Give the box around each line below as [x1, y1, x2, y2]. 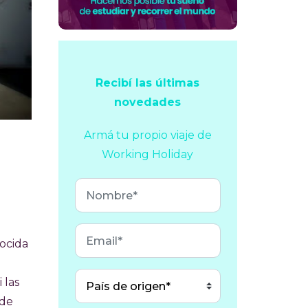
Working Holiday [102, 148, 194, 161]
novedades [114, 96, 181, 109]
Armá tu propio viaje [83, 129, 195, 142]
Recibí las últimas [96, 76, 200, 89]
